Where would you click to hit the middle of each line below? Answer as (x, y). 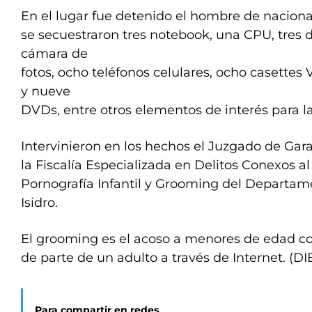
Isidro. (41, 203)
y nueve (46, 91)
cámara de (54, 54)
